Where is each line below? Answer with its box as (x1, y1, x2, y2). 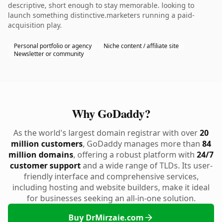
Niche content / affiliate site (104, 42, 179, 50)
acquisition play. (8, 20, 62, 30)
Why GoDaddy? (71, 105, 151, 122)
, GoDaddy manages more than (83, 138, 202, 149)
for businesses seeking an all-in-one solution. (26, 193, 196, 204)
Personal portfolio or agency (14, 42, 92, 50)
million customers (11, 138, 83, 149)
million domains (8, 149, 73, 160)
